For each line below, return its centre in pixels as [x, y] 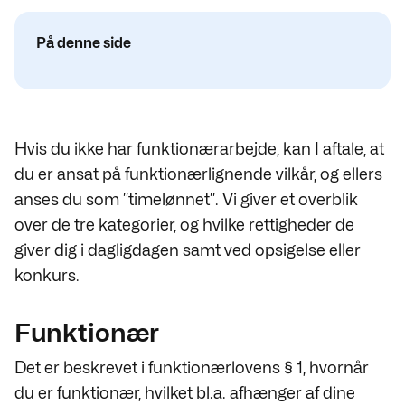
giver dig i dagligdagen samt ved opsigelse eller [188, 250]
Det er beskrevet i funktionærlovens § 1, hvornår [192, 367]
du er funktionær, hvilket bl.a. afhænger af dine [185, 393]
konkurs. [47, 275]
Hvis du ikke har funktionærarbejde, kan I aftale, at [199, 149]
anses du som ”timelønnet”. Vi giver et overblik [186, 199]
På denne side [84, 43]
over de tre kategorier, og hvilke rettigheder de [184, 225]
